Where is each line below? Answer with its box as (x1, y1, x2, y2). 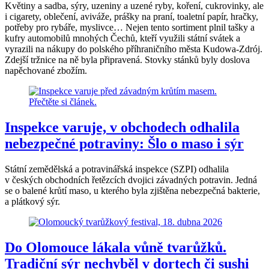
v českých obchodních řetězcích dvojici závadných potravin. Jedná (5, 175, 257, 186)
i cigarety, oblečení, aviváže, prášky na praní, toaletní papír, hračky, (5, 11, 258, 22)
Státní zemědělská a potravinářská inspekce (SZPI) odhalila (5, 164, 229, 175)
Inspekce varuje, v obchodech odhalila (5, 119, 240, 136)
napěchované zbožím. (5, 65, 87, 76)
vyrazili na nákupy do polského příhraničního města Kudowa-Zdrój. (5, 44, 262, 55)
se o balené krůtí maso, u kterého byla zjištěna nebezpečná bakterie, (5, 186, 260, 196)
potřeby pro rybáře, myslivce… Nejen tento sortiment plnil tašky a (5, 22, 255, 33)
